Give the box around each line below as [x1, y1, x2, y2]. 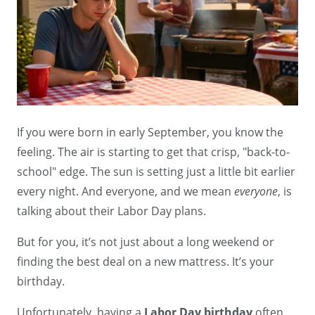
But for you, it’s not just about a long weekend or [17, 234, 274, 250]
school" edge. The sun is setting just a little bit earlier [17, 164, 295, 180]
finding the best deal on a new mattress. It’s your [17, 254, 274, 270]
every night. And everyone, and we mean [17, 184, 234, 200]
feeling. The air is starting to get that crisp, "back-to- [17, 144, 290, 160]
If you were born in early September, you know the [17, 124, 283, 141]
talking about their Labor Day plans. [17, 203, 206, 219]
